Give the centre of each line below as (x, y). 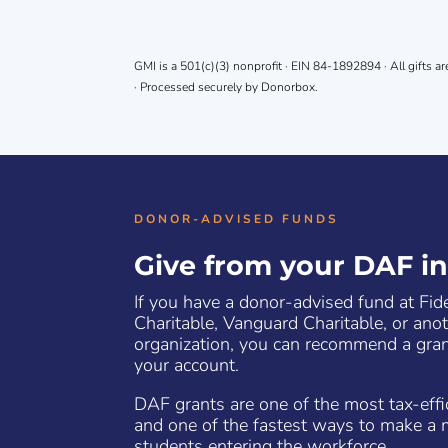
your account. (187, 365)
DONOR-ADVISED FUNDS (237, 219)
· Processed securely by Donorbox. (226, 86)
